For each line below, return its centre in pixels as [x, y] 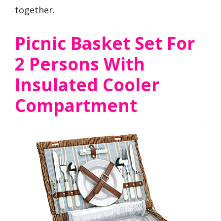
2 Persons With [80, 64]
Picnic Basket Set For [105, 43]
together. [35, 10]
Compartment [76, 105]
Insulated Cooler [87, 84]
